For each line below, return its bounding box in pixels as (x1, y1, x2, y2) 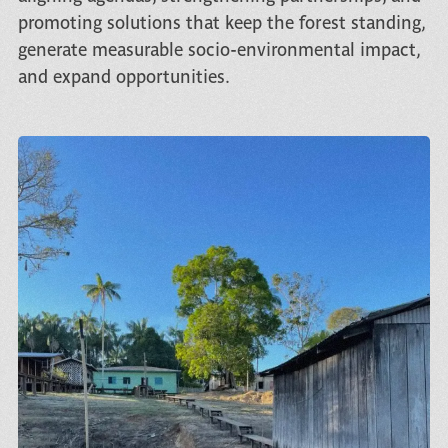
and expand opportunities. (17, 65, 230, 87)
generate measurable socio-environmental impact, (17, 38, 420, 60)
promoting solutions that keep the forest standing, (17, 11, 425, 33)
